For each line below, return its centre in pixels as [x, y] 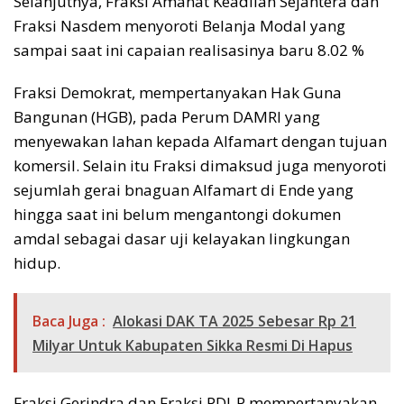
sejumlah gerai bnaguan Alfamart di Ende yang [184, 189]
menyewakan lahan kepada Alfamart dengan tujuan [200, 141]
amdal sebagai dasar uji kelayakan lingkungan [182, 238]
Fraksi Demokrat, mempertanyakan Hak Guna [178, 92]
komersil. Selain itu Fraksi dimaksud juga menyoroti [200, 165]
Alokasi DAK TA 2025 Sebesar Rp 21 [234, 321]
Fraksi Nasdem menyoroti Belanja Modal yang [179, 25]
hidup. [37, 262]
